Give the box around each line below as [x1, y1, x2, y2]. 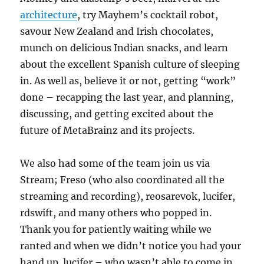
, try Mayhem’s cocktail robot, [77, 9, 219, 21]
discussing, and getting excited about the [20, 108, 214, 120]
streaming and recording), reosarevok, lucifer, [20, 190, 236, 203]
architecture [20, 9, 78, 21]
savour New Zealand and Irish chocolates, [20, 25, 214, 38]
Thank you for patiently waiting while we [20, 223, 212, 236]
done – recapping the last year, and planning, [20, 91, 234, 104]
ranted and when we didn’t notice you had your [20, 240, 242, 252]
